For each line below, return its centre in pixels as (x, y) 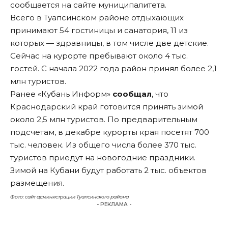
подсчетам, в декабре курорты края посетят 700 (110, 132)
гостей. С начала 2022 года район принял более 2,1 (113, 69)
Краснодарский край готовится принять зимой (107, 107)
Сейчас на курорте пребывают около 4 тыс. (99, 56)
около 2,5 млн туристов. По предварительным (104, 120)
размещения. (37, 183)
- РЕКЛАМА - (114, 205)
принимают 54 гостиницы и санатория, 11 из (99, 31)
